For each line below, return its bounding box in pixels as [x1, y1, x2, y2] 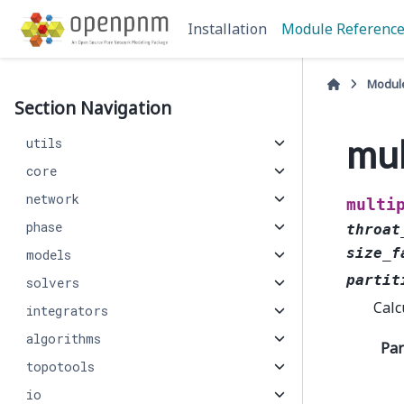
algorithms [25, 330, 101, 347]
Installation [188, 19, 268, 39]
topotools [25, 358, 95, 375]
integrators [25, 302, 108, 319]
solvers [25, 274, 79, 291]
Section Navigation [14, 96, 171, 120]
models [25, 246, 71, 263]
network [25, 190, 79, 207]
